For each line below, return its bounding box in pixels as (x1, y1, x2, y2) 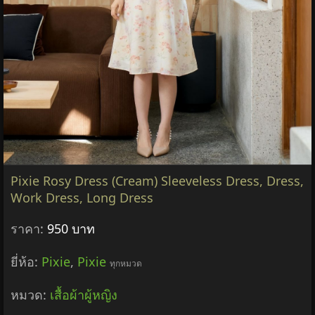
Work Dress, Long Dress (11, 189, 153, 207)
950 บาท (47, 220, 95, 238)
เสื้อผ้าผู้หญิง (50, 286, 117, 304)
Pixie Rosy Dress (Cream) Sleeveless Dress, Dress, (11, 172, 304, 190)
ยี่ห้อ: (11, 253, 41, 271)
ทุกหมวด (110, 257, 142, 270)
